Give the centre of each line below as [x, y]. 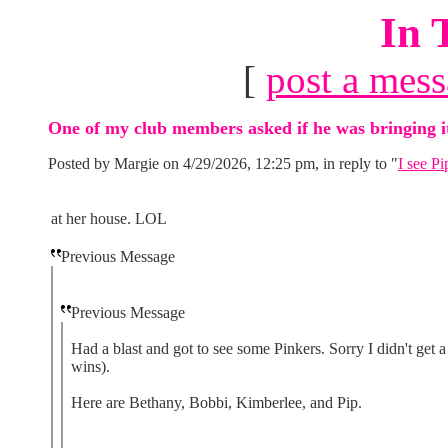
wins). [90, 366]
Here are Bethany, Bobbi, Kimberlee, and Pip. [216, 402]
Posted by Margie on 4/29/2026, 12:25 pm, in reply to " [223, 163]
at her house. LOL [109, 218]
